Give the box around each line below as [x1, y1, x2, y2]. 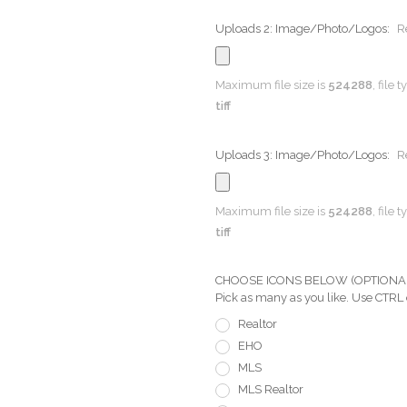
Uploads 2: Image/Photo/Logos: [215, 22, 392, 36]
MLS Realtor [237, 382, 303, 397]
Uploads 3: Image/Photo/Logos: [215, 147, 392, 162]
